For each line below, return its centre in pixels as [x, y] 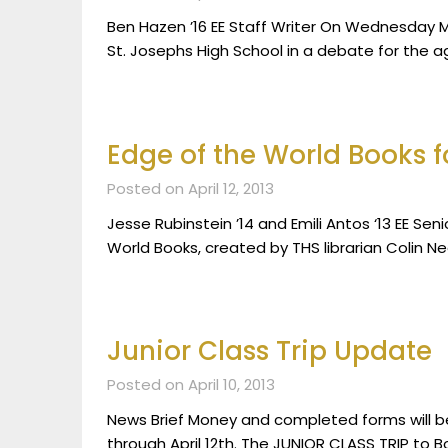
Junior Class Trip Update [269, 351]
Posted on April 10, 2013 [191, 385]
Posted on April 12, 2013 [190, 188]
